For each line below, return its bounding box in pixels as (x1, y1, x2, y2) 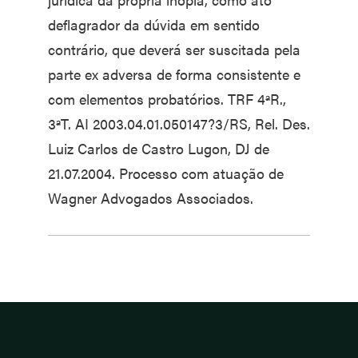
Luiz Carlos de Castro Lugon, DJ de (48, 138, 269, 158)
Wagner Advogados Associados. (48, 188, 253, 208)
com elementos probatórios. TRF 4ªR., (48, 89, 286, 109)
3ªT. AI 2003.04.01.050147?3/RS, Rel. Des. (48, 113, 310, 133)
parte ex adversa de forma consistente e (48, 64, 300, 84)
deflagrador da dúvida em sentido (48, 14, 260, 34)
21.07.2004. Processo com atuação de (48, 163, 284, 183)
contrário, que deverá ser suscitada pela (48, 39, 300, 59)
